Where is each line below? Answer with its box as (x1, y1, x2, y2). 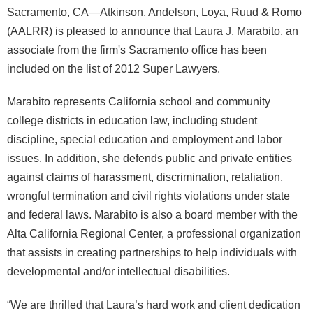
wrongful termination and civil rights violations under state (7, 189, 290, 203)
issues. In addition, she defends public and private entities (7, 152, 292, 165)
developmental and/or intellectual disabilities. (7, 265, 230, 278)
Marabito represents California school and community (7, 95, 270, 108)
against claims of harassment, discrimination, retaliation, (7, 170, 283, 184)
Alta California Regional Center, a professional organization (7, 227, 301, 240)
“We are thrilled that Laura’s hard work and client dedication (7, 298, 300, 311)
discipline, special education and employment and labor (7, 133, 282, 146)
